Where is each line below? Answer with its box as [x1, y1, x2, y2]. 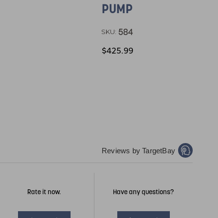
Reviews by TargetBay [102, 146, 175, 155]
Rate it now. [27, 187, 61, 196]
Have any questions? [113, 187, 174, 196]
